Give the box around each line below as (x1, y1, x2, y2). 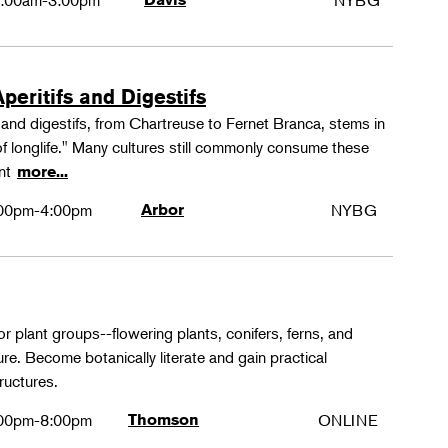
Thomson (128, 410, 200, 429)
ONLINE (318, 410, 379, 430)
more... (17, 162, 69, 181)
